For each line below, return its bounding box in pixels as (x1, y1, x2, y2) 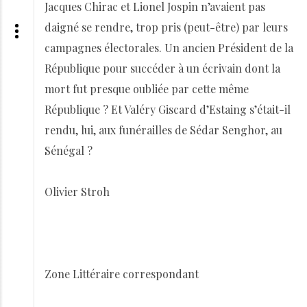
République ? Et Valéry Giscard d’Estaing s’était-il (45, 102, 291, 116)
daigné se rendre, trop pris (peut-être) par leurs (45, 20, 288, 34)
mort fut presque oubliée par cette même (45, 82, 249, 96)
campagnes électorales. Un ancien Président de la (45, 40, 293, 55)
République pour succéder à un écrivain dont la (45, 61, 280, 75)
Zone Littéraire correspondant (45, 267, 199, 281)
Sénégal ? (45, 143, 93, 158)
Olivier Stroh (45, 184, 110, 199)
